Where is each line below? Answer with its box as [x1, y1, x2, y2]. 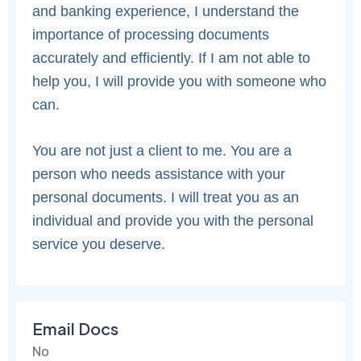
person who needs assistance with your [32, 166, 286, 183]
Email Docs [32, 318, 119, 339]
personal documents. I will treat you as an [32, 189, 300, 206]
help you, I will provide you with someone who [32, 73, 327, 90]
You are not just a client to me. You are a [32, 143, 293, 160]
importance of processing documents [32, 27, 270, 44]
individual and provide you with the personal [32, 213, 314, 230]
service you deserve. [32, 236, 166, 253]
